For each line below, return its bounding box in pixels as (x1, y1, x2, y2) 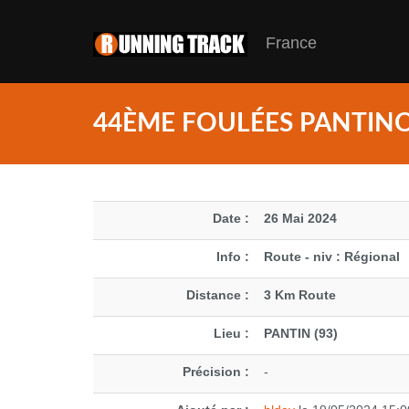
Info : (216, 249, 249, 264)
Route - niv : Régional (264, 249, 400, 264)
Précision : (183, 364, 249, 379)
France (247, 34, 317, 53)
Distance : (186, 288, 249, 302)
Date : (213, 211, 249, 225)
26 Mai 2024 (264, 211, 337, 225)
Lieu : (214, 326, 249, 341)
